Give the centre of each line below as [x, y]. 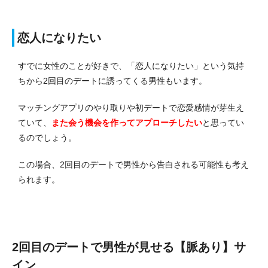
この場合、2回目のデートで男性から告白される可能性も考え [133, 164]
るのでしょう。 [47, 137]
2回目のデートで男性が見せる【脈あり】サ [129, 247]
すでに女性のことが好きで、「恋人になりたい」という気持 [131, 66]
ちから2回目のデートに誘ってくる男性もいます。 [112, 80]
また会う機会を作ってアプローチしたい [127, 122]
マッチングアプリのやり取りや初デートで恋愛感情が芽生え [131, 107]
